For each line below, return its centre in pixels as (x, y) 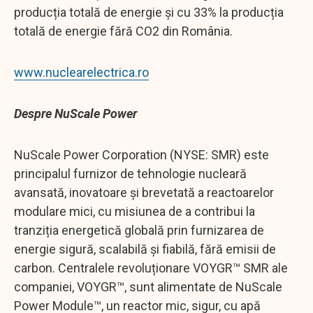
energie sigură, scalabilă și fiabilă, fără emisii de (145, 249)
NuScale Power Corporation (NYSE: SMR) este (141, 154)
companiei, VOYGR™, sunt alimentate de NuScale (148, 286)
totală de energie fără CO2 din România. (123, 31)
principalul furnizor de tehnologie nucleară (130, 173)
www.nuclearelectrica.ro (81, 72)
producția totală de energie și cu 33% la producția (149, 12)
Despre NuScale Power (75, 113)
